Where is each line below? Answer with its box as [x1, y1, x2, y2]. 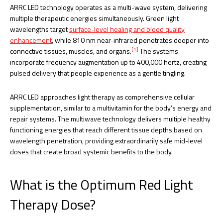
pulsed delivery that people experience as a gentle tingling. [10, 67, 186, 78]
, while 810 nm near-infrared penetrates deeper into [52, 34, 209, 45]
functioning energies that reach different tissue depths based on [10, 124, 202, 135]
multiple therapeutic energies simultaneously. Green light [10, 12, 179, 23]
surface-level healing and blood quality [69, 23, 185, 34]
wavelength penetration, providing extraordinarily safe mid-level [10, 135, 203, 146]
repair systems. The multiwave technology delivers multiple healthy [10, 113, 211, 124]
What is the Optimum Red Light [10, 173, 193, 195]
